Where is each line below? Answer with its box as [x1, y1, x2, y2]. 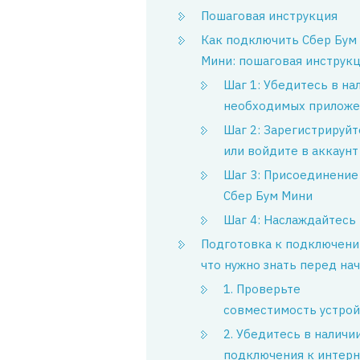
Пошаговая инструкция [201, 8, 337, 23]
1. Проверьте [223, 281, 301, 297]
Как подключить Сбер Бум [201, 32, 357, 47]
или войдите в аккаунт [223, 143, 358, 158]
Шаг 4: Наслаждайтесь [223, 212, 356, 227]
